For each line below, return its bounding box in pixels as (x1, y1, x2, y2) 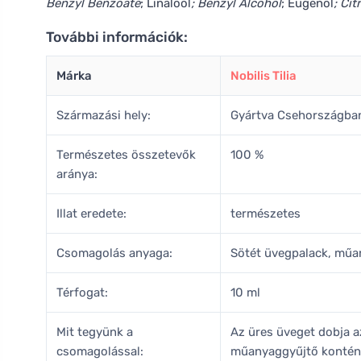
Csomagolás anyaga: (56, 246, 172, 260)
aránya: (56, 167, 98, 181)
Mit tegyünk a (56, 325, 133, 339)
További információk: (46, 29, 188, 45)
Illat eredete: (56, 206, 127, 221)
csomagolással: (56, 344, 143, 359)
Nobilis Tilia (230, 68, 297, 83)
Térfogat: (56, 285, 108, 300)
